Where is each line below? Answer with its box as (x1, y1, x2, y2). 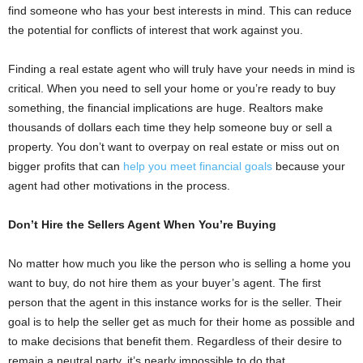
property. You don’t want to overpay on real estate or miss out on (8, 140, 340, 153)
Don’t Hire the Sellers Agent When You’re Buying (8, 218, 276, 231)
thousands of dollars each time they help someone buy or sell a (8, 121, 332, 134)
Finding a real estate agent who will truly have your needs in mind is (8, 62, 355, 75)
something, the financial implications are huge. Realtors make (8, 101, 323, 114)
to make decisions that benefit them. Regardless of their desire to (8, 335, 342, 348)
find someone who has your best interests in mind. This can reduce (8, 4, 352, 17)
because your (272, 160, 345, 173)
